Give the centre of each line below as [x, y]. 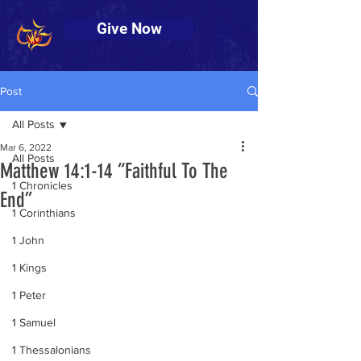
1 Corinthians [44, 213]
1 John [28, 240]
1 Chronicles [42, 185]
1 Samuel [34, 322]
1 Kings [29, 268]
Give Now [129, 29]
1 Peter [29, 295]
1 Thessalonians [52, 350]
